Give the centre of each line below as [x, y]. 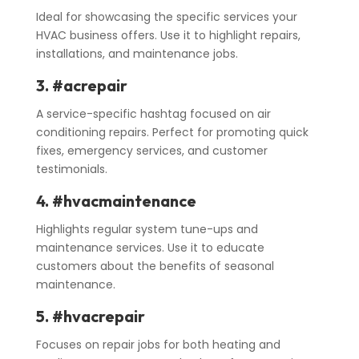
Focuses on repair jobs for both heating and [158, 345]
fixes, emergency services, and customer [151, 151]
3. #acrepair [81, 86]
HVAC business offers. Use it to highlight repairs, [168, 36]
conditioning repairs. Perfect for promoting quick [172, 133]
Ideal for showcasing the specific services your [166, 17]
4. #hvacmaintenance [116, 201]
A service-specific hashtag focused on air [153, 114]
